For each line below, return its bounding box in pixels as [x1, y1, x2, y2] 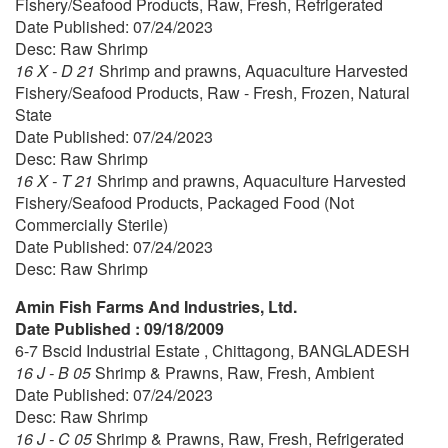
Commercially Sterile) [15, 213, 168, 237]
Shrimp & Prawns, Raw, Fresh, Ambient [95, 361, 374, 385]
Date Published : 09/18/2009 [15, 317, 224, 341]
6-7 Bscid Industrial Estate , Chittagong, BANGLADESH [15, 339, 410, 363]
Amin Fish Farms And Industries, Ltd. [15, 295, 297, 319]
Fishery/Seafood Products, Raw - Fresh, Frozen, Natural [15, 81, 410, 105]
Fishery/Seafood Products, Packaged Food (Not [15, 191, 354, 215]
